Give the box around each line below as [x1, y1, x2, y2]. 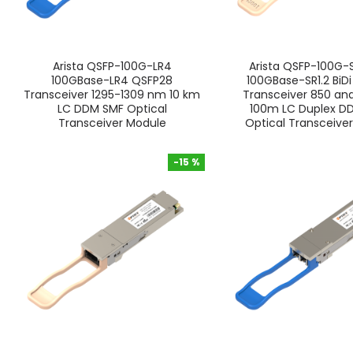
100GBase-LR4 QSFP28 [51, 72, 173, 89]
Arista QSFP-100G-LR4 [52, 58, 172, 75]
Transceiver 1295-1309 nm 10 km [24, 87, 201, 103]
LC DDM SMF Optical [57, 101, 167, 117]
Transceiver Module [58, 115, 166, 132]
